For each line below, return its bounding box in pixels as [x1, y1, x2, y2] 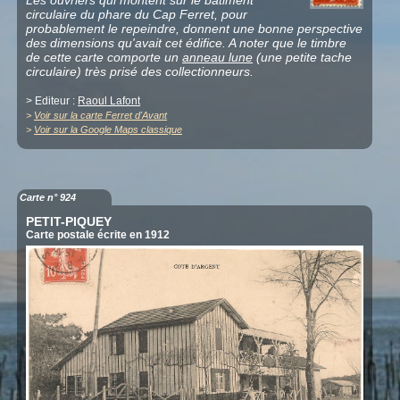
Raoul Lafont [78, 94, 141, 107]
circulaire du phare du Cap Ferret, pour [26, 6, 248, 21]
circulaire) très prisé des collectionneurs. [26, 63, 254, 79]
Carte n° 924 [20, 191, 77, 203]
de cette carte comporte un [26, 49, 183, 64]
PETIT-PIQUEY [26, 213, 112, 229]
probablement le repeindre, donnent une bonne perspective [26, 21, 363, 36]
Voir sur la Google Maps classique [34, 123, 183, 135]
